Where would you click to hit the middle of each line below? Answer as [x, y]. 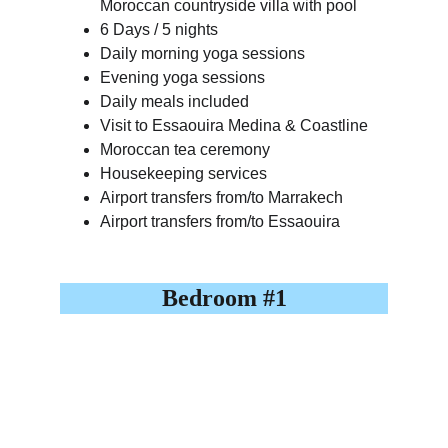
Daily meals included [174, 101]
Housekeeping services [183, 173]
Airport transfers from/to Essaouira [220, 221]
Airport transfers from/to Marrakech [221, 197]
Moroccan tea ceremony [185, 149]
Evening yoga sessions [182, 77]
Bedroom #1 [224, 298]
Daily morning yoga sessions [202, 53]
